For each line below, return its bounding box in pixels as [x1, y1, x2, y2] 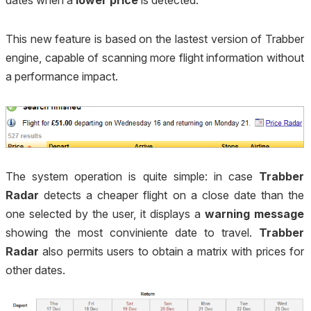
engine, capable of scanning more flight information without [6, 50, 304, 65]
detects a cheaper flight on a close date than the [39, 188, 304, 203]
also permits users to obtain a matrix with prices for [39, 244, 304, 259]
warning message [205, 207, 304, 221]
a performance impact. [6, 69, 118, 83]
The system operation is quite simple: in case [6, 169, 259, 184]
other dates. [6, 263, 65, 278]
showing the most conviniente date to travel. [6, 226, 259, 240]
